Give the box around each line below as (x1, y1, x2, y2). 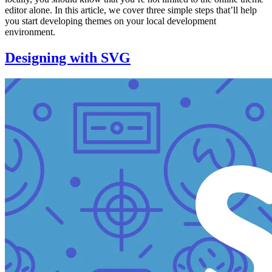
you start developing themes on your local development (5, 16, 216, 27)
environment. (5, 27, 55, 38)
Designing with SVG (5, 50, 131, 66)
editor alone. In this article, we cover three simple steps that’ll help (5, 5, 257, 16)
